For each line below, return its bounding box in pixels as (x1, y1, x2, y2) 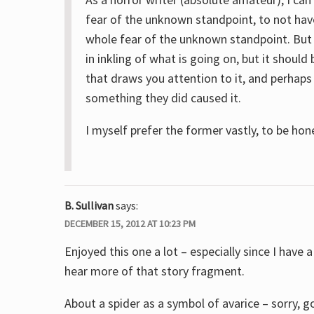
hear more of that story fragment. (64, 263, 245, 279)
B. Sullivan (64, 198, 114, 212)
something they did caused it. (86, 90, 241, 106)
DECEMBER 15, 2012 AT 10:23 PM (64, 217, 196, 230)
